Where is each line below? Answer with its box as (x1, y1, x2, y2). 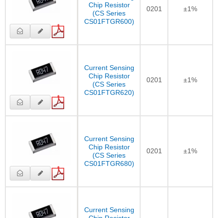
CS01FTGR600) (84, 17, 134, 25)
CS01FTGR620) (84, 88, 134, 96)
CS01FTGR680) (84, 159, 134, 167)
